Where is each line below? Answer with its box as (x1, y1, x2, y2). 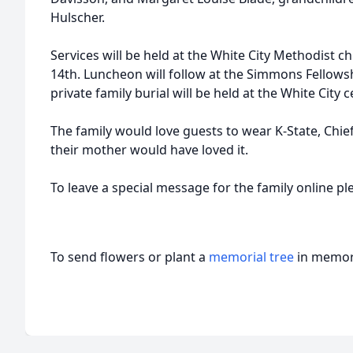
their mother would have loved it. (50, 141, 248, 158)
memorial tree (209, 248, 294, 266)
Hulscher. (50, 9, 105, 26)
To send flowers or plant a (50, 248, 209, 266)
